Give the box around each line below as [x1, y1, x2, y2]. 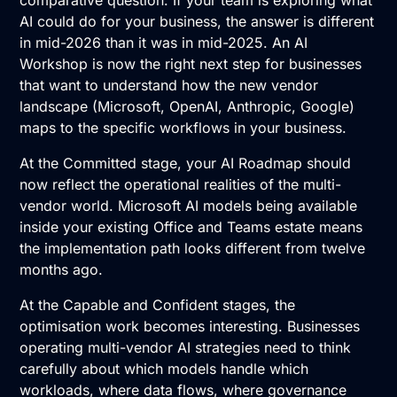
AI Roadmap [221, 154, 303, 173]
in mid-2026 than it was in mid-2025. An [19, 34, 295, 52]
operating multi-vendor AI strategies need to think [19, 339, 352, 357]
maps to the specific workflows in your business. [19, 119, 347, 137]
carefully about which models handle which [19, 360, 309, 378]
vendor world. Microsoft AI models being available [19, 197, 358, 215]
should [302, 154, 352, 173]
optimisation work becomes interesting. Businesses [19, 317, 361, 336]
